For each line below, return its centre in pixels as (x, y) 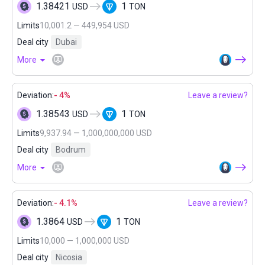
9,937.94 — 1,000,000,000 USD (96, 133)
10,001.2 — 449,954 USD (85, 25)
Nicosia (69, 257)
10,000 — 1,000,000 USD (85, 241)
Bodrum (71, 150)
